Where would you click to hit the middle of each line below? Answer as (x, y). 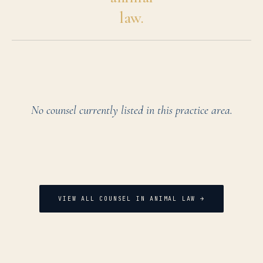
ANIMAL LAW (173, 199)
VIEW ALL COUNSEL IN (104, 199)
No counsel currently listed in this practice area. (131, 110)
